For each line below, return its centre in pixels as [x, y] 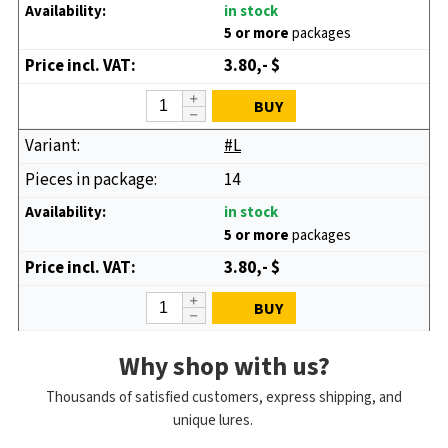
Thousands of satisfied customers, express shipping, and [224, 397]
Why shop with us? [224, 366]
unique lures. [215, 420]
